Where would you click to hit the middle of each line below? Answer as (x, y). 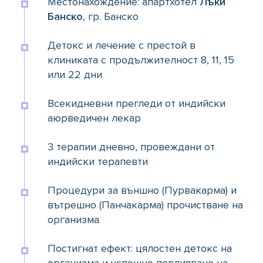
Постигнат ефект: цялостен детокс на (140, 249)
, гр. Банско (111, 17)
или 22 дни (75, 75)
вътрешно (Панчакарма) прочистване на (145, 205)
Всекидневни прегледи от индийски (136, 104)
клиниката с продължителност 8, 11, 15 (141, 60)
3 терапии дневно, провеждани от (131, 147)
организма (73, 220)
